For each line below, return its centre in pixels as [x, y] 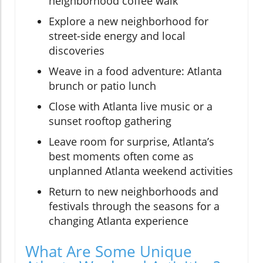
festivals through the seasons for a [134, 206]
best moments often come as [121, 156]
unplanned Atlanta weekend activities [141, 171]
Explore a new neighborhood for [129, 21]
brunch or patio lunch [102, 85]
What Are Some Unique [109, 251]
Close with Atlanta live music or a [131, 106]
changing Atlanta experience [119, 220]
